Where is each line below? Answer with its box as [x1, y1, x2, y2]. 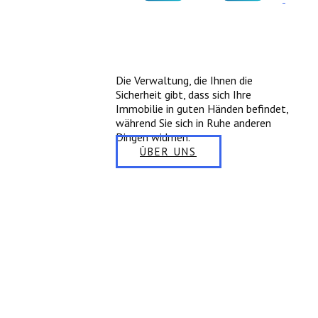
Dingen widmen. [116, 130, 190, 144]
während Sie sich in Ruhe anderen [116, 116, 271, 130]
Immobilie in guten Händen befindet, [116, 102, 288, 116]
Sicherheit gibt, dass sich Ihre [116, 87, 251, 102]
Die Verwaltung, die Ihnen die [116, 73, 253, 87]
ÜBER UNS [140, 145, 197, 158]
